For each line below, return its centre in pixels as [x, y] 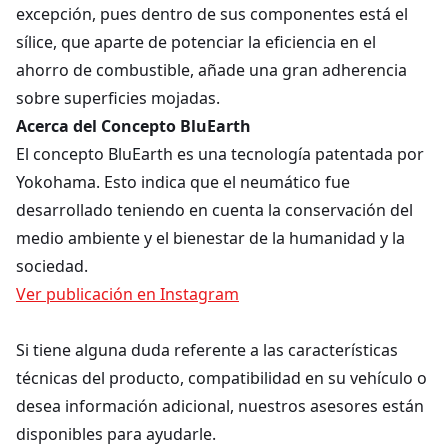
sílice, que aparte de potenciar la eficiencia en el [196, 42]
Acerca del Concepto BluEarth [133, 126]
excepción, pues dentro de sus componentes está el [212, 14]
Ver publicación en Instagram [127, 294]
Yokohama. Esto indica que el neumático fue [183, 182]
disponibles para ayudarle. [116, 434]
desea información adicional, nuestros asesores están [220, 406]
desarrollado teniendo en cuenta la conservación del [214, 210]
